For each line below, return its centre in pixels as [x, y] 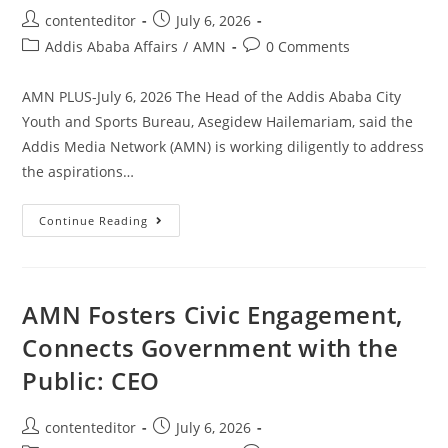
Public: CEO [91, 380]
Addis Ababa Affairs [112, 46]
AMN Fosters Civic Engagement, [212, 314]
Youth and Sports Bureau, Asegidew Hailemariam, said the [218, 121]
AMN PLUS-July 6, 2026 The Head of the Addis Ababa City [212, 96]
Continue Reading [94, 220]
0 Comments [308, 46]
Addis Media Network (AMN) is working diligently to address [223, 146]
